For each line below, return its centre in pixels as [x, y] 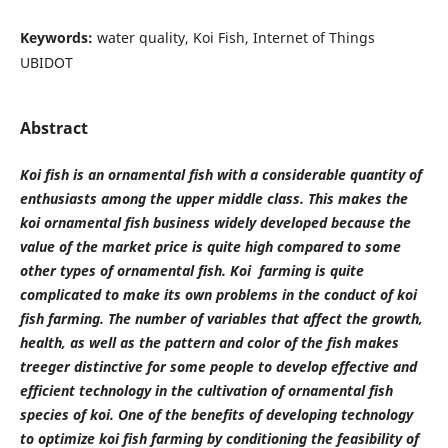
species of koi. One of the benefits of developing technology [216, 414]
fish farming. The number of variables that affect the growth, [221, 318]
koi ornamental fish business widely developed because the [215, 222]
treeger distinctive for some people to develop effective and [218, 366]
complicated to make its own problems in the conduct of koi [218, 294]
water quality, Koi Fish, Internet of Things [235, 37]
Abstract [53, 127]
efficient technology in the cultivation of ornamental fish [206, 390]
